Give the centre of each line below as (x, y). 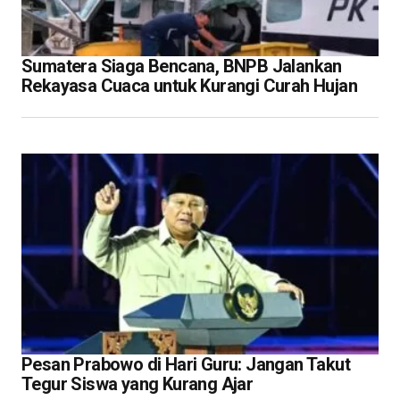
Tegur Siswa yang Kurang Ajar (137, 383)
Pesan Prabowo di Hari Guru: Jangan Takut (186, 364)
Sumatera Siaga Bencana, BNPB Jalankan (182, 66)
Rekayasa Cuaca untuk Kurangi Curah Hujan (189, 85)
